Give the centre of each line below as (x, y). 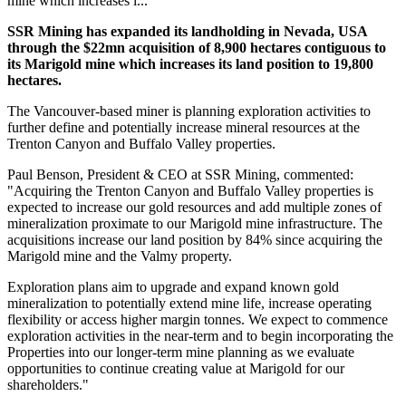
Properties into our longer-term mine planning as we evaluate (181, 352)
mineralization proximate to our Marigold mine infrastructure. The (195, 223)
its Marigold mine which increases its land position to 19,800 (190, 63)
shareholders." (48, 384)
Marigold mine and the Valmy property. (121, 256)
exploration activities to (304, 111)
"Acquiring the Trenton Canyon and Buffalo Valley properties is (190, 190)
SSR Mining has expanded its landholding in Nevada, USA (187, 31)
